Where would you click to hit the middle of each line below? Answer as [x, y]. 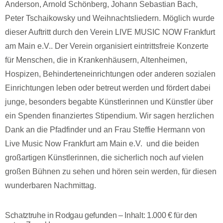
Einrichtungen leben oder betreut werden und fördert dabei [108, 88]
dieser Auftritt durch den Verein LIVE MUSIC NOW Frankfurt [110, 32]
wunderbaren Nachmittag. [51, 185]
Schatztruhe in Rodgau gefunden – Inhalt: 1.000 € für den [101, 215]
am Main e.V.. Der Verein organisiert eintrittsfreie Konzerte [107, 46]
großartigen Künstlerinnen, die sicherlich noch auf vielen [104, 158]
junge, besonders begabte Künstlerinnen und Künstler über [109, 102]
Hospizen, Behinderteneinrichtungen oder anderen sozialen [110, 74]
